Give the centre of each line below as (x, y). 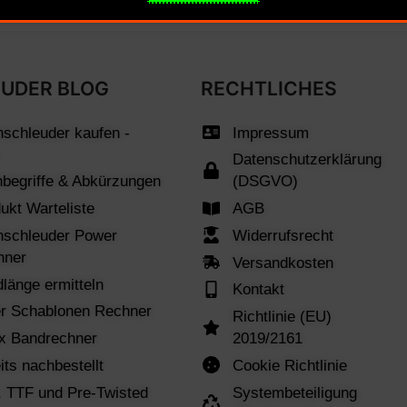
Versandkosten (283, 262)
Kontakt (259, 289)
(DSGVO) (266, 181)
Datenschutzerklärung (308, 159)
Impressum (271, 132)
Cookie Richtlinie (290, 365)
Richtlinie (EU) (283, 317)
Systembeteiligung (295, 392)
